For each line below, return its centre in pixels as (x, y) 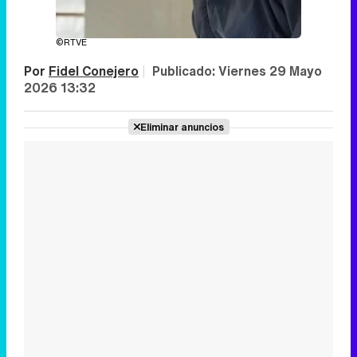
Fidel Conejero (94, 71)
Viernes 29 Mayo (270, 71)
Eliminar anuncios (182, 127)
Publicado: (185, 71)
